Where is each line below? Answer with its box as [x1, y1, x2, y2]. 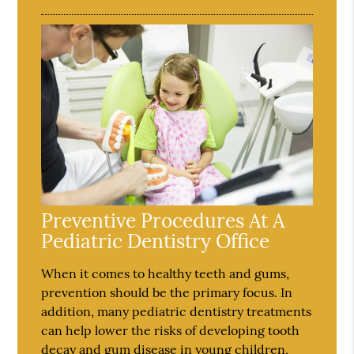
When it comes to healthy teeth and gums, [41, 265, 290, 281]
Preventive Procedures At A [41, 207, 285, 233]
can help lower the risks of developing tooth [41, 322, 300, 338]
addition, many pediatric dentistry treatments [41, 303, 312, 319]
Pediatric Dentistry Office [41, 228, 270, 254]
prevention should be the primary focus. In [41, 284, 293, 300]
